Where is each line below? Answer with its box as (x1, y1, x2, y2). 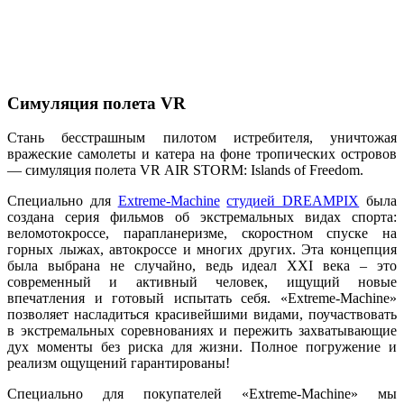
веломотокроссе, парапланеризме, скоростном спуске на (7, 225, 397, 242)
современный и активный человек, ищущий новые (7, 274, 397, 290)
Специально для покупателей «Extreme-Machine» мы (7, 386, 397, 402)
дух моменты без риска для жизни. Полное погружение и (7, 339, 397, 355)
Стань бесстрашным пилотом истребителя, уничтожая (7, 130, 397, 146)
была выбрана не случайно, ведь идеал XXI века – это (7, 258, 397, 274)
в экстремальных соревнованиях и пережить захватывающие (7, 323, 397, 339)
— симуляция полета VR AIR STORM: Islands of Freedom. (7, 162, 363, 179)
